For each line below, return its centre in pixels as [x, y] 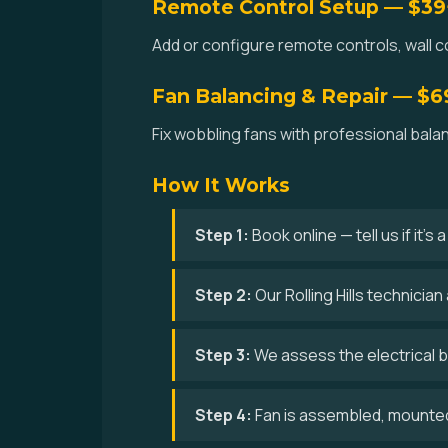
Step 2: [223, 295]
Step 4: [223, 415]
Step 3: [223, 355]
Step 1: [222, 235]
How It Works [221, 185]
